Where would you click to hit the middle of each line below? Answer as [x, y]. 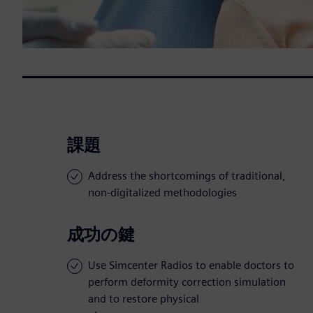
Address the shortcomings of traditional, [187, 176]
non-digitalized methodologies [162, 193]
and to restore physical [144, 299]
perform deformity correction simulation [187, 282]
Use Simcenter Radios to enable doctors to [191, 265]
